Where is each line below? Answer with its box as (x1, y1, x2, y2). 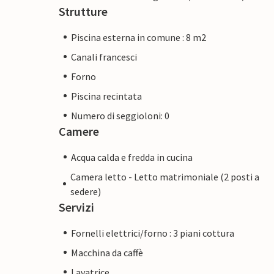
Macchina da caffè (71, 246, 143, 259)
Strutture (59, 3, 108, 19)
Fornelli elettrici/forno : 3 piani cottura (71, 226, 234, 239)
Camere (59, 123, 99, 139)
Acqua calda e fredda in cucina (71, 150, 193, 163)
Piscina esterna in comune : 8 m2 (71, 31, 206, 43)
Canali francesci (71, 50, 137, 63)
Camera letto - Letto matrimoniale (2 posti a (70, 170, 260, 183)
